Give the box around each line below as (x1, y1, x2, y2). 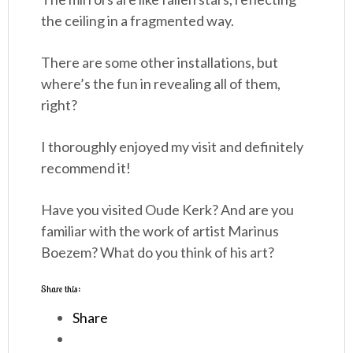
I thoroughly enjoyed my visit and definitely (41, 138, 304, 155)
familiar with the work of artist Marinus (41, 222, 280, 240)
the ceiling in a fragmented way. (41, 12, 235, 29)
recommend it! (41, 159, 132, 176)
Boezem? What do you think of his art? (41, 243, 275, 261)
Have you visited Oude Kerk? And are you (41, 201, 295, 218)
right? (41, 96, 78, 113)
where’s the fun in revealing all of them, (41, 75, 281, 92)
